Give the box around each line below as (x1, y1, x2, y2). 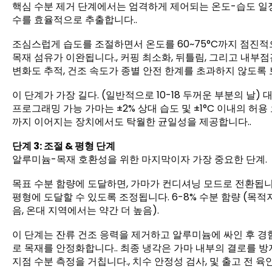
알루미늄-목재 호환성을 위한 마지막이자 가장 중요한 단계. (12, 152, 267, 167)
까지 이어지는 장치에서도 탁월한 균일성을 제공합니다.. (12, 115, 251, 129)
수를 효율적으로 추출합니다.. (12, 13, 137, 27)
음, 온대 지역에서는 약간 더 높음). (12, 203, 159, 218)
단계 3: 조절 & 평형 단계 (12, 139, 115, 154)
